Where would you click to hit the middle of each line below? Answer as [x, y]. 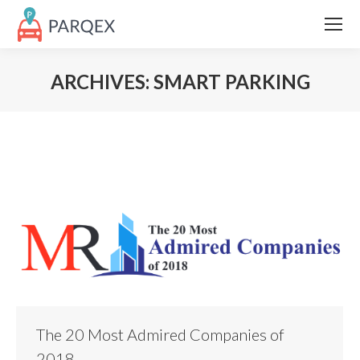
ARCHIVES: [102, 82]
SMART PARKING [231, 82]
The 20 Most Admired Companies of [160, 334]
